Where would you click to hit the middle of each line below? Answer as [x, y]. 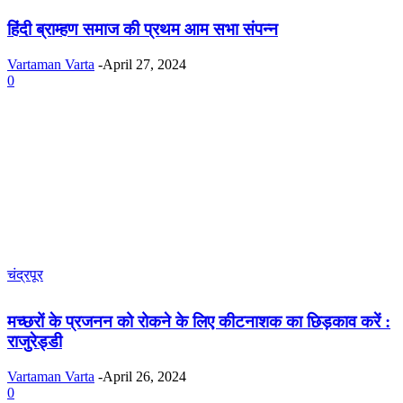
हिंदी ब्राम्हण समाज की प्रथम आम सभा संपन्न [143, 30]
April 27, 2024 [144, 65]
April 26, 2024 [144, 376]
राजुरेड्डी [35, 341]
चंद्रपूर [25, 275]
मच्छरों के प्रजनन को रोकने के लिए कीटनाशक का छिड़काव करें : [199, 321]
